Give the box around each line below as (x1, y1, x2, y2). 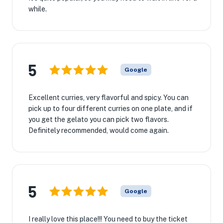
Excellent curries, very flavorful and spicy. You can (28, 94, 189, 102)
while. (28, 5, 47, 13)
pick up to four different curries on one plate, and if (28, 105, 193, 112)
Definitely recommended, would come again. (28, 126, 169, 134)
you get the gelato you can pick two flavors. (28, 115, 169, 123)
